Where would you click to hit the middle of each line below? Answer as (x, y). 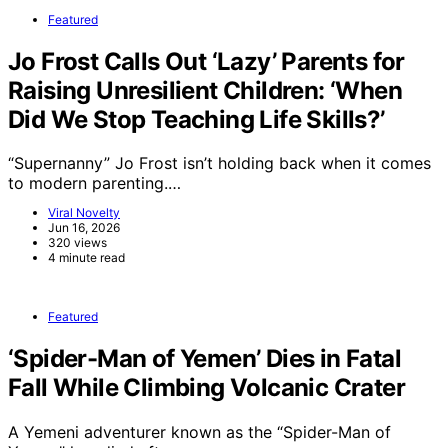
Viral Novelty (84, 213)
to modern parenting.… (94, 183)
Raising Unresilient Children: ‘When (205, 90)
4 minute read (86, 258)
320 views (77, 243)
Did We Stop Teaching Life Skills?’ (196, 119)
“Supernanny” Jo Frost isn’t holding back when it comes (219, 163)
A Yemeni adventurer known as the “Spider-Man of (199, 432)
